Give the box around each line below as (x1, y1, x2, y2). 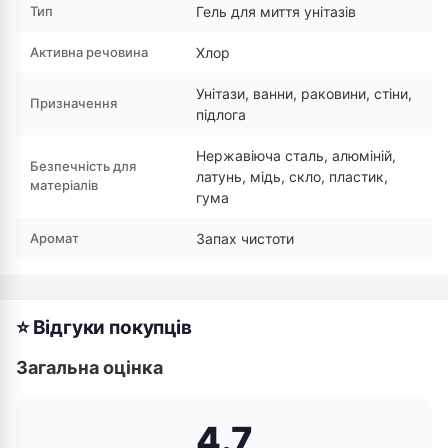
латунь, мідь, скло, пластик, (196, 168, 388, 185)
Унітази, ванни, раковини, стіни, (196, 85, 412, 102)
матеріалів (30, 177, 98, 193)
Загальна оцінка (16, 357, 163, 378)
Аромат (30, 230, 79, 246)
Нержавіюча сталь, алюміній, (196, 147, 396, 164)
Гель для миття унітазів (196, 3, 356, 20)
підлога (196, 106, 246, 123)
